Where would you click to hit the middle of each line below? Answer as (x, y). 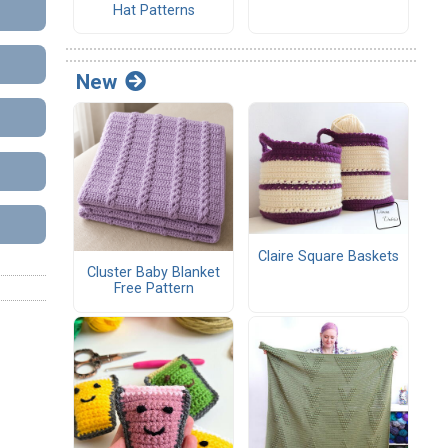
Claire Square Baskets (328, 256)
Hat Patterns (153, 10)
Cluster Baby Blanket (153, 273)
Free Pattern (153, 289)
